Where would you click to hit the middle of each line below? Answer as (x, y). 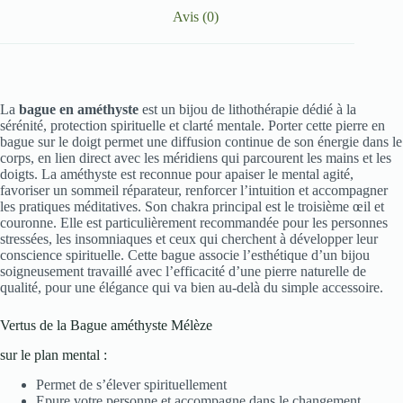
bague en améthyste (79, 110)
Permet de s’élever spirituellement (131, 384)
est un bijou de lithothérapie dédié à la (247, 110)
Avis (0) (195, 16)
